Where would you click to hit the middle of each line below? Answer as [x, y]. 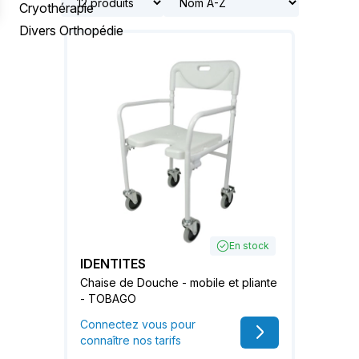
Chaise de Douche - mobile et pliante [179, 282]
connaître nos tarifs [131, 340]
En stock [249, 245]
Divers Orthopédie [71, 30]
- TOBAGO [108, 298]
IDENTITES [113, 263]
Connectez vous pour [138, 324]
